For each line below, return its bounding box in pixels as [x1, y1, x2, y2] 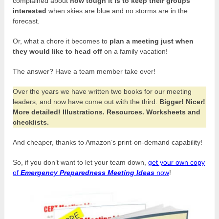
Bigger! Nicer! [159, 97, 206, 106]
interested [13, 6, 47, 15]
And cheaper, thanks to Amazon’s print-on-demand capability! [13, 138, 203, 146]
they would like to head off [13, 47, 103, 55]
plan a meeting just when [109, 37, 194, 45]
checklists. [13, 118, 49, 126]
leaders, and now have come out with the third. [13, 97, 160, 106]
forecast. [13, 17, 40, 25]
